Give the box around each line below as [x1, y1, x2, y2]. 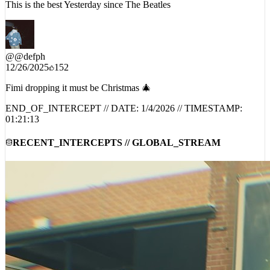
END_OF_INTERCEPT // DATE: [5, 111, 141, 122]
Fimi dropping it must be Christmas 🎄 [5, 90, 151, 101]
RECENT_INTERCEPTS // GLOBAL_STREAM [13, 145, 221, 156]
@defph [14, 59, 45, 70]
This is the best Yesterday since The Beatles [5, 7, 171, 18]
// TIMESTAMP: [175, 111, 242, 122]
